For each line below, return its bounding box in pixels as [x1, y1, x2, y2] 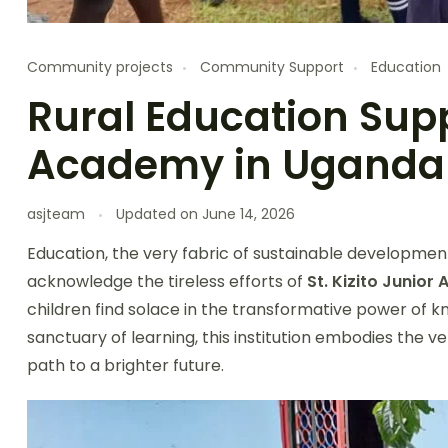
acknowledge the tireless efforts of [27, 270, 307, 293]
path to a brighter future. [27, 354, 224, 377]
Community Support [200, 57, 344, 77]
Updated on [116, 204, 202, 224]
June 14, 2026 [202, 204, 295, 224]
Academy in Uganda [27, 137, 445, 193]
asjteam [27, 204, 85, 224]
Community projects [27, 57, 173, 77]
